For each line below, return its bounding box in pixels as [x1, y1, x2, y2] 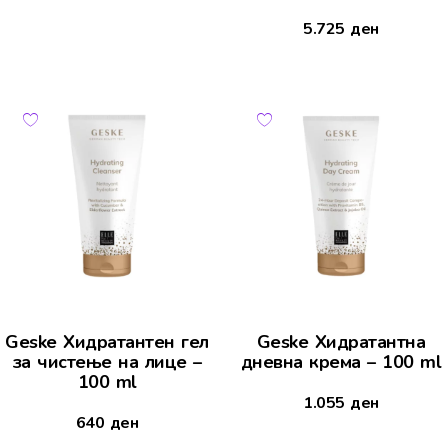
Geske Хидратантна [256, 330, 426, 355]
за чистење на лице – [12, 350, 202, 375]
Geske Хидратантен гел [5, 330, 209, 355]
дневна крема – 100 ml [240, 350, 442, 375]
